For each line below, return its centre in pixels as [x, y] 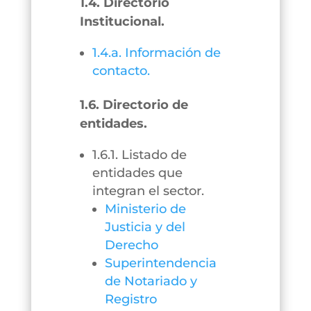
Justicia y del [145, 227]
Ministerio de [145, 209]
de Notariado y [151, 281]
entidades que [137, 173]
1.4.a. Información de [156, 53]
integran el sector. [148, 191]
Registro [131, 299]
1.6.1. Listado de [139, 155]
